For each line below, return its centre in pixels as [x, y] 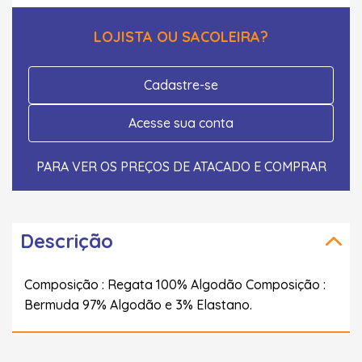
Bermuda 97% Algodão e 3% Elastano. [138, 304]
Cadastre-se [181, 84]
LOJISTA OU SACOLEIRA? [181, 36]
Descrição [67, 240]
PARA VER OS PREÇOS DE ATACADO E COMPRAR [181, 166]
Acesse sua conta [181, 122]
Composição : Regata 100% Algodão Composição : [175, 284]
